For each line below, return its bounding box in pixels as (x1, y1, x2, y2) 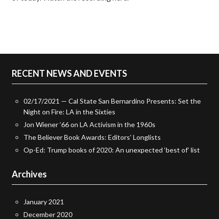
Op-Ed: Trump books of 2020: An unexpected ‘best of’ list (23, 146, 200, 154)
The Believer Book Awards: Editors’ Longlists (23, 133, 161, 141)
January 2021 (23, 197, 64, 206)
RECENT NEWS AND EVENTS (12, 68, 127, 79)
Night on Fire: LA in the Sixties (23, 108, 115, 116)
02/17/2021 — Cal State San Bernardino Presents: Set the (23, 97, 201, 105)
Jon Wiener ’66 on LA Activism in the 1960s (23, 120, 155, 129)
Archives (12, 169, 47, 179)
